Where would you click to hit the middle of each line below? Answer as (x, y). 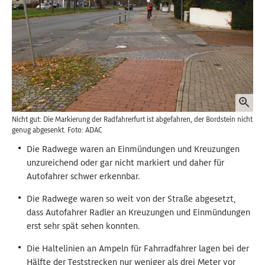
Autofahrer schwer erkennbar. (83, 176)
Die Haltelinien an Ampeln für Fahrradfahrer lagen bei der (138, 248)
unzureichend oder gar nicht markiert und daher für (125, 162)
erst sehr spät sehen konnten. (83, 226)
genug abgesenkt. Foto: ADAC (58, 130)
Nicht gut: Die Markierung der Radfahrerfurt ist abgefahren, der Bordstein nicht (132, 119)
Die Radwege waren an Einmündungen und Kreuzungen (133, 149)
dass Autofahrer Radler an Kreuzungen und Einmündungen (138, 212)
